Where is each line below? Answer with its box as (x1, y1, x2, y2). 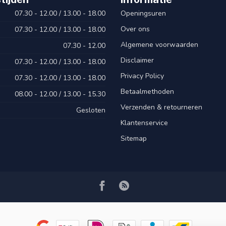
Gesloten (76, 105, 105, 116)
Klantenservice (121, 118, 168, 128)
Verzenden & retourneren (121, 102, 202, 112)
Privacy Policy (121, 71, 164, 81)
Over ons (121, 24, 150, 34)
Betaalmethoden (121, 87, 174, 97)
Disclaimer (121, 55, 154, 66)
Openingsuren (121, 9, 166, 19)
